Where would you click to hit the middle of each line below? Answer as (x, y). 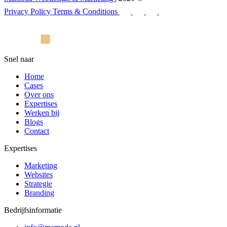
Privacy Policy (28, 11)
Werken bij (42, 112)
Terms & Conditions (86, 11)
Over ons (39, 94)
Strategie (38, 183)
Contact (37, 131)
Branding (39, 193)
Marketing (41, 165)
